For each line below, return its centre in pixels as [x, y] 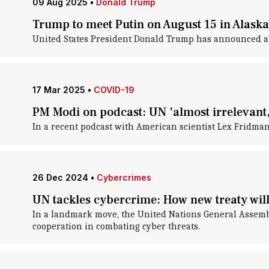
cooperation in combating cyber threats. [116, 226]
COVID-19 [114, 90]
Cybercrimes [124, 177]
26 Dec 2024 [60, 177]
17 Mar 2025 [59, 90]
